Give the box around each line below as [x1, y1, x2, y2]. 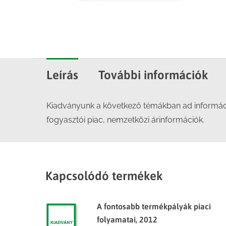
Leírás [46, 68, 78, 82]
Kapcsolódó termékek [45, 169, 163, 183]
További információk [98, 68, 208, 82]
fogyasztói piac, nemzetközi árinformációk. [46, 115, 204, 125]
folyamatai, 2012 [97, 215, 157, 224]
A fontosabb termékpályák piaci [97, 202, 211, 211]
